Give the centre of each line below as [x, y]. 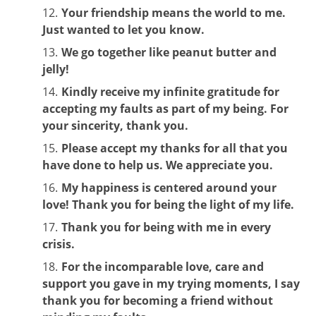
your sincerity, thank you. [115, 125]
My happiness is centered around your [169, 187]
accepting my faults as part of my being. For [165, 108]
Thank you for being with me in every [166, 227]
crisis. [59, 244]
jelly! [56, 69]
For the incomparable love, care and [163, 266]
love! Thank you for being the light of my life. [168, 204]
